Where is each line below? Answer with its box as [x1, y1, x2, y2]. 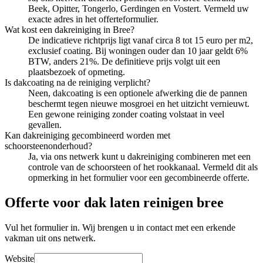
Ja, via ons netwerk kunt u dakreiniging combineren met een [28, 151, 251, 161]
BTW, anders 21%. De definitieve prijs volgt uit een [28, 56, 220, 66]
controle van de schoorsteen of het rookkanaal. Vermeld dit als [28, 161, 258, 172]
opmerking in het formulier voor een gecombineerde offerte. [28, 172, 249, 183]
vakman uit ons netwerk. [5, 232, 96, 243]
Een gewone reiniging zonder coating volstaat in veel [28, 109, 224, 119]
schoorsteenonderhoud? [5, 140, 92, 151]
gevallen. [28, 119, 62, 130]
